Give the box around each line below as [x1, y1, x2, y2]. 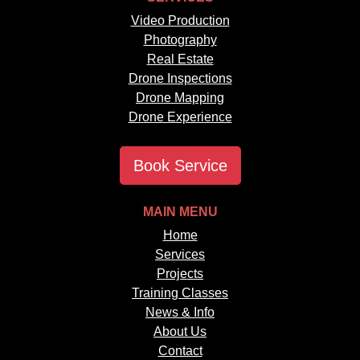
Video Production [130, 14, 230, 28]
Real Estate [146, 52, 214, 67]
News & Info [145, 305, 215, 320]
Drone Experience [128, 110, 232, 125]
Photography [143, 33, 217, 47]
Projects [157, 267, 203, 281]
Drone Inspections [128, 72, 232, 86]
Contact [157, 344, 202, 358]
